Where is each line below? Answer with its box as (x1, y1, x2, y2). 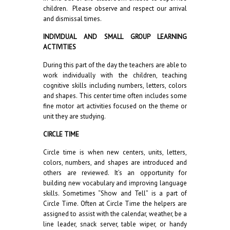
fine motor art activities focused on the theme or (43, 102, 187, 110)
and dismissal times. (43, 14, 101, 23)
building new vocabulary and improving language (43, 179, 187, 187)
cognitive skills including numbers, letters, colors (43, 81, 187, 90)
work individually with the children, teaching (43, 71, 187, 80)
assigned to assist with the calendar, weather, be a (43, 209, 187, 218)
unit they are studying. (43, 112, 106, 121)
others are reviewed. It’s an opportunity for (43, 168, 187, 177)
